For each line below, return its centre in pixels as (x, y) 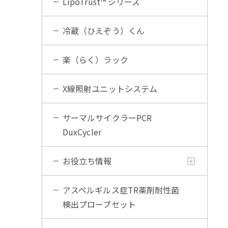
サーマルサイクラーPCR (107, 118)
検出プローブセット (99, 204)
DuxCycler (82, 132)
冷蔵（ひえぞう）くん (103, 31)
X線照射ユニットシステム (110, 89)
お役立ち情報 (87, 161)
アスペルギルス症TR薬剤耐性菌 (121, 190)
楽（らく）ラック (95, 60)
